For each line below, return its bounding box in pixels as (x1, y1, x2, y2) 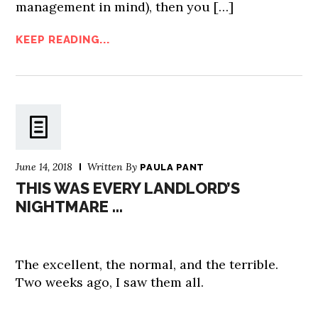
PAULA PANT (140, 161, 204, 172)
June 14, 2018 (16, 160, 73, 173)
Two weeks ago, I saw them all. (16, 273, 204, 290)
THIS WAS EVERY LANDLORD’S (16, 178, 241, 197)
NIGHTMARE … (16, 197, 124, 216)
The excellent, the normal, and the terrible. (16, 256, 279, 273)
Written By (87, 160, 141, 173)
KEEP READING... (16, 33, 110, 46)
